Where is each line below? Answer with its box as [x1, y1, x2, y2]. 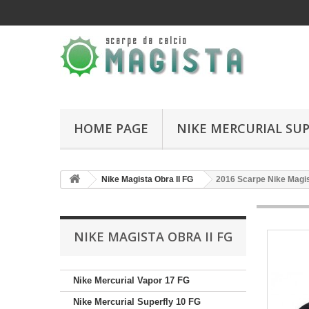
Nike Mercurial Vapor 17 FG [73, 275, 190, 286]
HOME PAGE [74, 120, 148, 137]
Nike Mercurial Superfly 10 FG [73, 297, 201, 307]
